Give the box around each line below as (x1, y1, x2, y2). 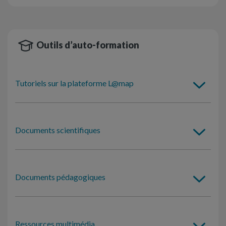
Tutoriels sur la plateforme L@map (15, 78, 134, 88)
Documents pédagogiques (15, 172, 105, 182)
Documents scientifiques (15, 125, 100, 135)
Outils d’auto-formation (36, 39, 139, 50)
